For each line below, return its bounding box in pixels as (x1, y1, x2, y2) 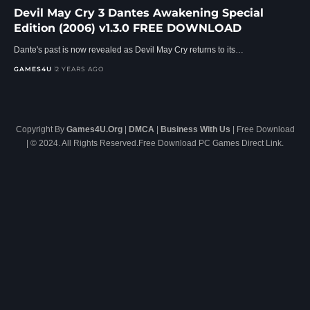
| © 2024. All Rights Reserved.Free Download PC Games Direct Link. (26, 138, 284, 148)
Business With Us (160, 124, 230, 134)
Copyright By (15, 124, 66, 134)
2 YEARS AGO (55, 64, 104, 73)
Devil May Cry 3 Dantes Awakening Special (14, 6, 264, 19)
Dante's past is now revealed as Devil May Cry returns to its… (14, 44, 244, 55)
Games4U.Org (66, 124, 122, 134)
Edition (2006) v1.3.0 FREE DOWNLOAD (14, 21, 241, 35)
